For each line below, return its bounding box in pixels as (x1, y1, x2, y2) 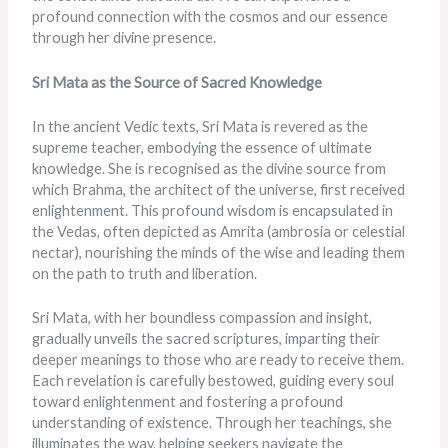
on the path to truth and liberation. (32, 264, 258, 282)
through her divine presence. (32, 29, 217, 47)
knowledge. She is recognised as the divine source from (32, 159, 387, 177)
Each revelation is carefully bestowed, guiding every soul (32, 372, 395, 390)
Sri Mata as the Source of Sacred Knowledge (32, 73, 323, 91)
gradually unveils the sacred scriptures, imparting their (32, 330, 381, 348)
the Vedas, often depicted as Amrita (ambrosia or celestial (32, 222, 406, 240)
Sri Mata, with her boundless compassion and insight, (32, 309, 373, 327)
